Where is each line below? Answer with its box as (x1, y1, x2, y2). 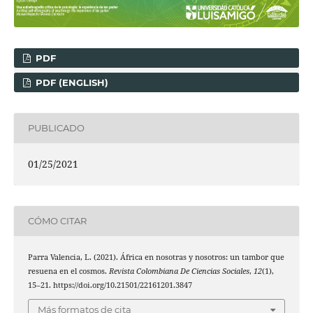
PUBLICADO (27, 122, 85, 134)
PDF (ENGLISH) (33, 76, 109, 88)
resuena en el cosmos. (27, 265, 109, 276)
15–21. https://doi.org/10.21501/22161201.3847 (27, 279, 192, 290)
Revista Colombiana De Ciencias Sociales (108, 265, 249, 276)
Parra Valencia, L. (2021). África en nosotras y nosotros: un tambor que (27, 252, 284, 262)
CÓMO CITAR (27, 215, 87, 227)
